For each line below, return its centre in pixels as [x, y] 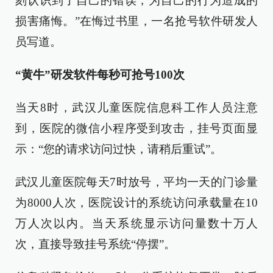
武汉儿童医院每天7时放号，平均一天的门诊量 [136, 182]
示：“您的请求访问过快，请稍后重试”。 [119, 149]
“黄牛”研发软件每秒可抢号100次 [100, 75]
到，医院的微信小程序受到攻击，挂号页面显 [136, 128]
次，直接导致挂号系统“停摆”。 [95, 244]
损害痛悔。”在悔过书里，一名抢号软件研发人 [136, 21]
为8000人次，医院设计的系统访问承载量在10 [136, 203]
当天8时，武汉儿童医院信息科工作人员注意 [136, 108]
